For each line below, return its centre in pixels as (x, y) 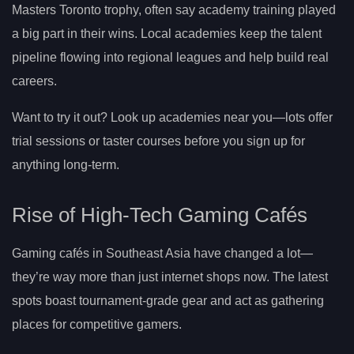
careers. (34, 81)
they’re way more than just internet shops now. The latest (170, 277)
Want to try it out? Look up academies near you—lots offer (172, 117)
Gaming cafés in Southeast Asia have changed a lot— (162, 253)
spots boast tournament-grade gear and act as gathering (168, 300)
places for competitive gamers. (97, 324)
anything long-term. (66, 164)
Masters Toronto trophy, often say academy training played (174, 9)
